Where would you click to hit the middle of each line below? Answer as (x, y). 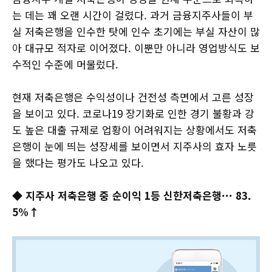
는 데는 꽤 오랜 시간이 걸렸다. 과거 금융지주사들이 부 (133, 15)
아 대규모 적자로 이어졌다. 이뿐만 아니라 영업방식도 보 (136, 48)
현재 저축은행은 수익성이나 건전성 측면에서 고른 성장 (133, 97)
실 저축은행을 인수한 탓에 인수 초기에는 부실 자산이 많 (136, 31)
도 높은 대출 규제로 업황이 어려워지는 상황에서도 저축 (134, 130)
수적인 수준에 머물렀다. (65, 64)
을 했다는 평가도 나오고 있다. (78, 162)
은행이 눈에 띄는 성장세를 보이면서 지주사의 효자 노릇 (134, 146)
